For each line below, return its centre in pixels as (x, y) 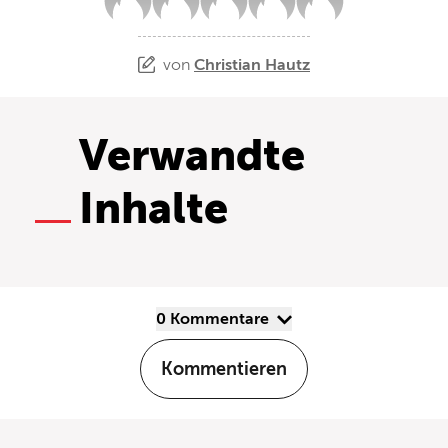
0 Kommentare (219, 319)
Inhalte (153, 209)
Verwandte (192, 156)
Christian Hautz (252, 64)
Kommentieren (224, 368)
